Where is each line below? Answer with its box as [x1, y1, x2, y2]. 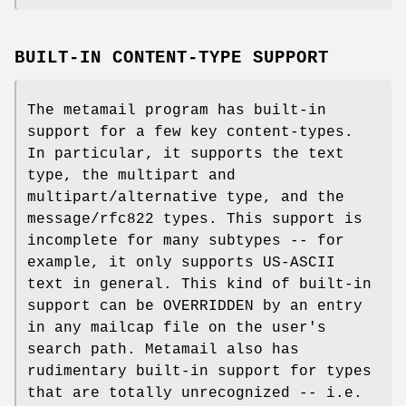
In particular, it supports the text [27, 145, 344, 162]
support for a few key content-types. [27, 123, 353, 140]
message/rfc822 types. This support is [27, 210, 362, 227]
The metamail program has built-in [27, 101, 326, 119]
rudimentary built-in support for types [27, 362, 372, 380]
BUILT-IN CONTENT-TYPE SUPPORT [14, 47, 329, 68]
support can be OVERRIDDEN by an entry [27, 297, 362, 314]
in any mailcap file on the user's [27, 319, 326, 336]
